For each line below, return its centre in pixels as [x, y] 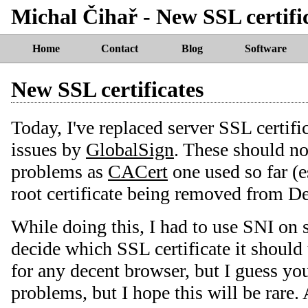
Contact [119, 48]
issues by [48, 149]
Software [265, 48]
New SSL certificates [107, 90]
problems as [59, 171]
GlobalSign [130, 149]
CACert [138, 171]
